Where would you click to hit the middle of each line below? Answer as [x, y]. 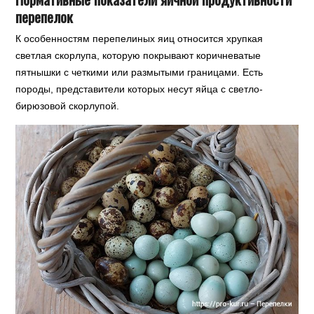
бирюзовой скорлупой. [68, 106]
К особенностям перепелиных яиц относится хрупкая [139, 39]
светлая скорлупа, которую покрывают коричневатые [138, 56]
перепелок [45, 17]
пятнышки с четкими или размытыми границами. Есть [139, 73]
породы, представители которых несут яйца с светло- [139, 89]
